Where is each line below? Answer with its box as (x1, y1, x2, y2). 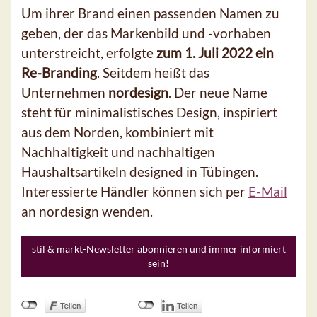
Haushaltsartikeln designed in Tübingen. (21, 163, 258, 180)
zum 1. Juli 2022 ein (156, 45, 274, 62)
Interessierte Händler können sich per (21, 183, 248, 200)
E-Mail (248, 183, 287, 200)
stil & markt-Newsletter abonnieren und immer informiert (31, 243, 286, 255)
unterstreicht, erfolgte (21, 45, 156, 62)
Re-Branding (21, 64, 97, 81)
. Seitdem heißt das (97, 64, 209, 81)
